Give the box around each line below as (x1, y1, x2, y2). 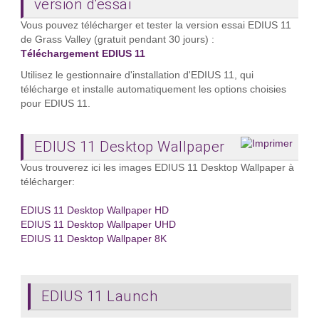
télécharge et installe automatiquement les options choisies (20, 83, 286, 95)
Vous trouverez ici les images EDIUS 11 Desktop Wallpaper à (20, 162, 294, 173)
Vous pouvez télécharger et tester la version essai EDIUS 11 (20, 19, 291, 31)
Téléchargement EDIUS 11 (20, 48, 145, 59)
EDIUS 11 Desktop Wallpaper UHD (20, 219, 176, 230)
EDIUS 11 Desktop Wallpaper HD (20, 204, 169, 216)
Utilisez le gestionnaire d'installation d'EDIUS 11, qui (20, 69, 253, 80)
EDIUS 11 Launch (41, 287, 159, 305)
